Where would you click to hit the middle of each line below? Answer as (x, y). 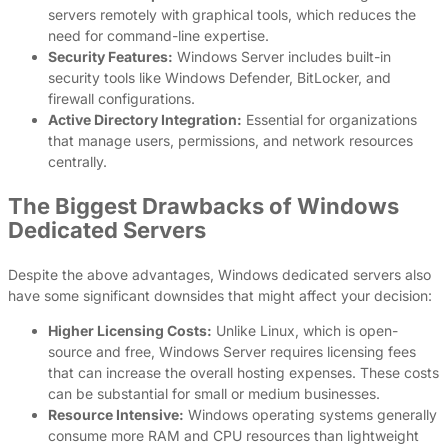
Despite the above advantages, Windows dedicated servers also (219, 274)
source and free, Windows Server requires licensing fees (232, 351)
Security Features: (110, 56)
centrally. (77, 161)
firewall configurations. (121, 98)
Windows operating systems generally (310, 414)
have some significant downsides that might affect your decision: (220, 295)
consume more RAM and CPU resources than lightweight (233, 435)
